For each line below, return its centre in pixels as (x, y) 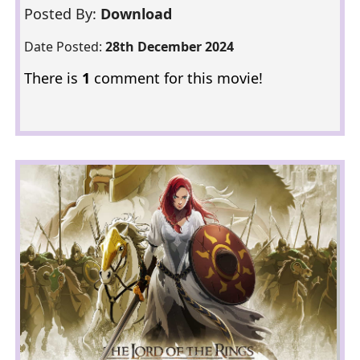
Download (138, 14)
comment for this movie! (176, 78)
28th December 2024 (169, 47)
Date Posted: (64, 47)
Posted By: (62, 14)
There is (53, 78)
